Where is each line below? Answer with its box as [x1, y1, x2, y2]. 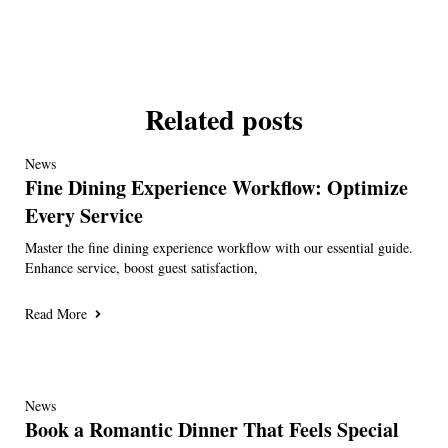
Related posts [145, 98, 303, 140]
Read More [25, 303, 87, 323]
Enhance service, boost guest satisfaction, [25, 257, 258, 277]
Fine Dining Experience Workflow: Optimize [25, 172, 408, 202]
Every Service [25, 200, 143, 230]
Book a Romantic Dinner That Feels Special [25, 414, 399, 444]
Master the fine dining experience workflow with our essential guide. [25, 237, 413, 257]
